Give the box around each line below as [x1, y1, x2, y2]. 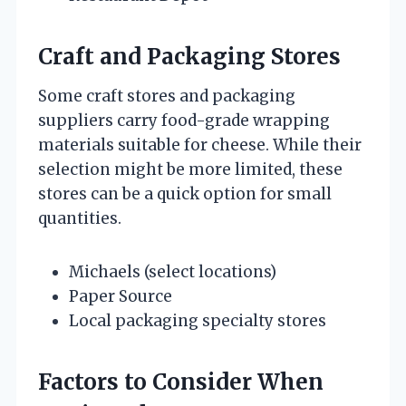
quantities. [38, 208, 121, 228]
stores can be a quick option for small [38, 183, 332, 204]
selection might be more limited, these [38, 159, 343, 179]
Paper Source [69, 285, 172, 306]
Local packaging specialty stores [69, 310, 326, 331]
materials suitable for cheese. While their [38, 134, 362, 155]
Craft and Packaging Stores [38, 42, 341, 71]
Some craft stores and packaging [38, 85, 295, 106]
